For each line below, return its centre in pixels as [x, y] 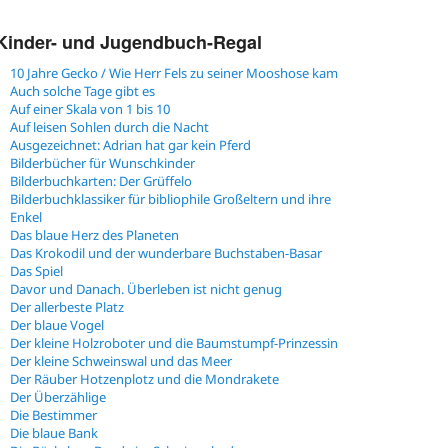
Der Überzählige [58, 397]
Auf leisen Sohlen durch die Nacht [109, 127]
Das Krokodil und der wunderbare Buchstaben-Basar [166, 253]
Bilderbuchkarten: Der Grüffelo [101, 181]
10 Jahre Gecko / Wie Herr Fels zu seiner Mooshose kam [174, 73]
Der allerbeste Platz [67, 307]
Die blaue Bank [54, 433]
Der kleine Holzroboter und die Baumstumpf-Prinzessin [174, 343]
